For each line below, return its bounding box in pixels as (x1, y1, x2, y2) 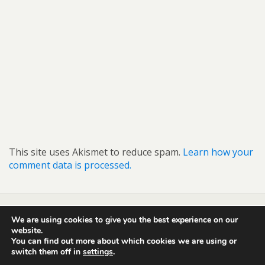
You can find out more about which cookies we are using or (11, 235, 237, 247)
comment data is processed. (9, 159, 131, 172)
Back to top (117, 223, 156, 234)
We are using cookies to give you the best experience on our (11, 214, 238, 226)
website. (11, 225, 43, 237)
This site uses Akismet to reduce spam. (9, 146, 183, 159)
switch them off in (11, 246, 83, 258)
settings (83, 246, 113, 258)
